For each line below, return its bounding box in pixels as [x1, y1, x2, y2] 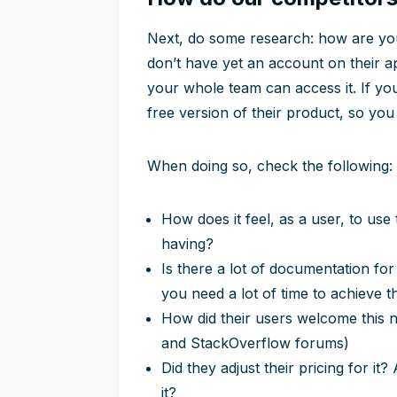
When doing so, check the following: [147, 157, 393, 175]
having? [161, 235, 214, 253]
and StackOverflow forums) [161, 334, 349, 352]
